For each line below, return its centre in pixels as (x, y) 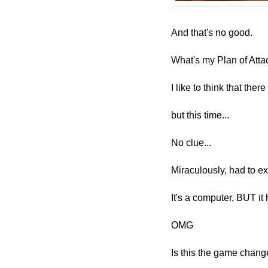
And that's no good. (213, 33)
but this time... (200, 115)
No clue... (191, 143)
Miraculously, (200, 170)
